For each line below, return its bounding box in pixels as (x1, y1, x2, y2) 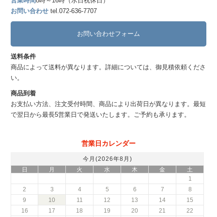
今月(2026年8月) (82, 155, 132, 162)
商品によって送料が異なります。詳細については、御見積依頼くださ (11, 63, 206, 71)
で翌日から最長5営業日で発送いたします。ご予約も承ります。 (11, 110, 191, 118)
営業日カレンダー (81, 139, 136, 147)
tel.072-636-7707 (48, 7, 97, 15)
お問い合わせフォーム (77, 30, 140, 37)
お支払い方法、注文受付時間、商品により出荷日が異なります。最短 (11, 100, 206, 108)
